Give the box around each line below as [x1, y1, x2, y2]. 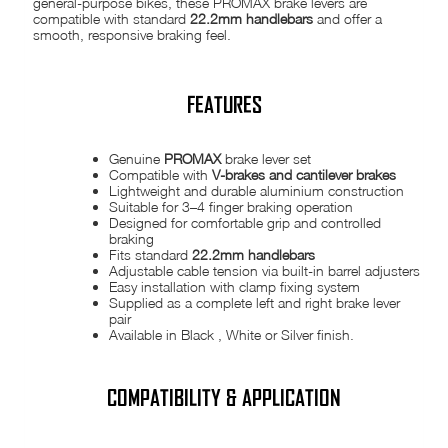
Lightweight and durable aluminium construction [109, 182, 405, 200]
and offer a [313, 10, 383, 27]
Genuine [109, 150, 165, 168]
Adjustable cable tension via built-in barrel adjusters [109, 262, 421, 280]
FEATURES [186, 93, 262, 118]
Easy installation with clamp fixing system [109, 278, 361, 296]
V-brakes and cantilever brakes [212, 166, 397, 184]
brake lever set [221, 150, 312, 168]
